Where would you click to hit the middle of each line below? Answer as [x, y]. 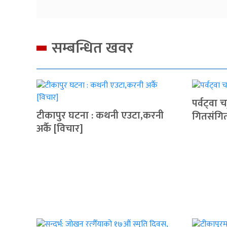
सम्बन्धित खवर [92, 48]
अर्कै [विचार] [60, 128]
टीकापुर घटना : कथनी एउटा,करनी [100, 115]
